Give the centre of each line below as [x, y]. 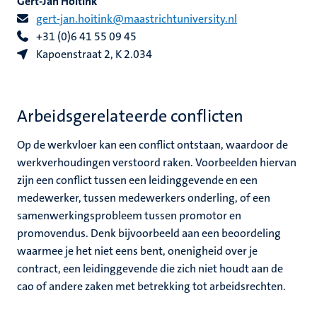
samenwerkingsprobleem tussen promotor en [129, 215]
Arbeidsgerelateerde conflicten [130, 116]
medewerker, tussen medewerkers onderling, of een [144, 198]
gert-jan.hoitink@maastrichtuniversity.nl [137, 19]
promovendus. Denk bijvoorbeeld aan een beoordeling [149, 233]
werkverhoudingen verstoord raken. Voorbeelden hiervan [157, 162]
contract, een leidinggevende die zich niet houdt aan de [150, 269]
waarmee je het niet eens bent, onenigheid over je [137, 251]
